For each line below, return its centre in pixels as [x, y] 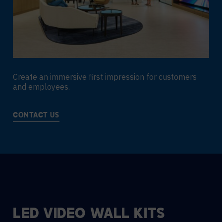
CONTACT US [36, 116]
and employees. [41, 87]
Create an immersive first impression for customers [105, 77]
